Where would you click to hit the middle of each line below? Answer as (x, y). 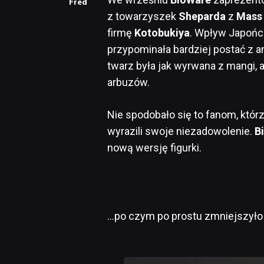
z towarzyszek (143, 16)
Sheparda (202, 16)
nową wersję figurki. (154, 147)
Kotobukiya (162, 32)
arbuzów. (128, 82)
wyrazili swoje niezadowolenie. (181, 131)
